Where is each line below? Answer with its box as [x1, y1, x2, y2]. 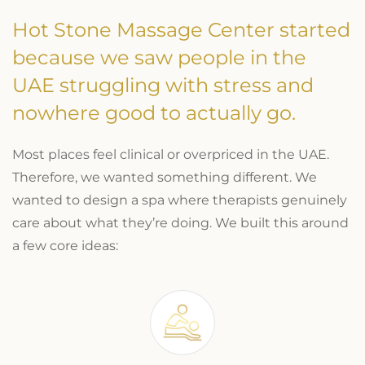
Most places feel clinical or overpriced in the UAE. [12, 146, 329, 162]
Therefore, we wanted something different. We [12, 169, 317, 185]
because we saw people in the [12, 45, 306, 69]
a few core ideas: [12, 237, 118, 253]
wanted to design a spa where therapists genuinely [12, 191, 347, 208]
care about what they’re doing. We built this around [12, 214, 349, 231]
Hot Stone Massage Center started [12, 17, 350, 42]
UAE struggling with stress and [12, 73, 314, 97]
